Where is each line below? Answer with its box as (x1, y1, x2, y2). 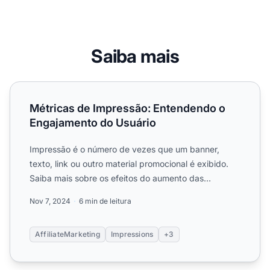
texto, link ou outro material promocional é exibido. (30, 159, 228, 169)
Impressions (110, 230, 154, 239)
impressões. (30, 187, 77, 198)
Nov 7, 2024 (30, 196, 71, 206)
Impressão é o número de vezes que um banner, (30, 144, 219, 155)
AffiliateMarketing (35, 230, 100, 239)
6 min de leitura (79, 196, 131, 206)
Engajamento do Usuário (30, 116, 156, 130)
